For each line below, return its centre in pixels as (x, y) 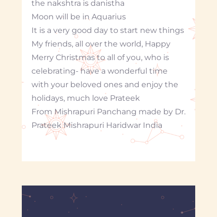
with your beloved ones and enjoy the (105, 84)
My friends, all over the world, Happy (101, 44)
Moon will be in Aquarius (78, 16)
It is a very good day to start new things (108, 30)
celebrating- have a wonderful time (99, 71)
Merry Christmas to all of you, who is (100, 57)
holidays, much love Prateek (85, 98)
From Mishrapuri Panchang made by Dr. (108, 111)
